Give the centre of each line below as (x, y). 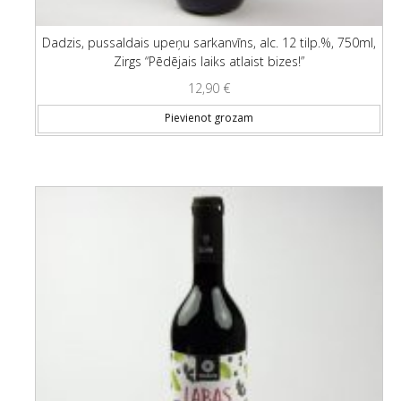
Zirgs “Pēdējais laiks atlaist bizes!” (209, 61)
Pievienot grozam (209, 118)
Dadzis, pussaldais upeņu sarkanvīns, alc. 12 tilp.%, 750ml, (209, 43)
